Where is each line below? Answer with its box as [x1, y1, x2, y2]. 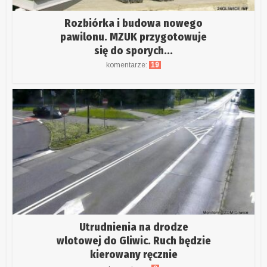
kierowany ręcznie [89, 247, 178, 261]
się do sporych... [94, 44, 173, 57]
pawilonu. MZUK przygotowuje [60, 30, 207, 44]
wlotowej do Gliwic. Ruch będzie [56, 234, 211, 247]
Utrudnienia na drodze [79, 220, 188, 234]
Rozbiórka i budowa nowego [64, 16, 203, 30]
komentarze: [106, 60, 149, 69]
